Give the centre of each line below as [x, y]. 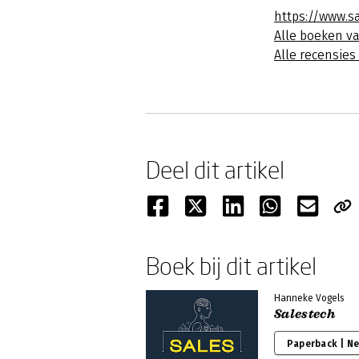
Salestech [305, 314]
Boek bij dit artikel [231, 266]
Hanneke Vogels [309, 298]
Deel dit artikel [215, 169]
